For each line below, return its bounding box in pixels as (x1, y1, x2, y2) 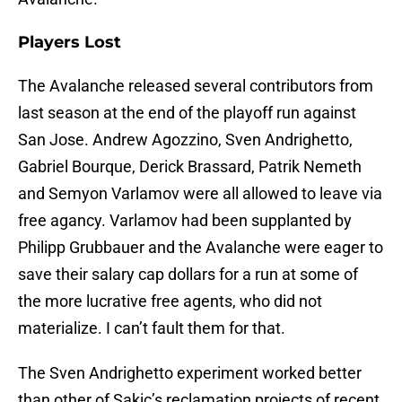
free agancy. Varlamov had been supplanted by (18, 211, 352, 231)
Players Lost (18, 32, 121, 53)
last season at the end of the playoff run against (18, 103, 356, 123)
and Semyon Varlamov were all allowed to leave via (18, 184, 382, 204)
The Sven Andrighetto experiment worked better (18, 363, 362, 383)
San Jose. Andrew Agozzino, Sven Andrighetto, (18, 130, 353, 150)
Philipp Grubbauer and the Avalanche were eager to (18, 238, 383, 258)
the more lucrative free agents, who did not (18, 292, 322, 311)
